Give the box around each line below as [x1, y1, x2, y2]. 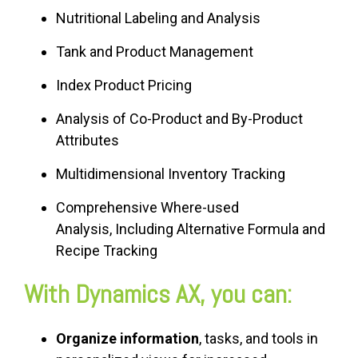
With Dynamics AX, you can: [24, 278, 292, 311]
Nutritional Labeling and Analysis [56, 10, 261, 27]
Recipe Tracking [56, 242, 157, 260]
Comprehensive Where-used [56, 199, 239, 217]
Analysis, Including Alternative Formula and [56, 221, 325, 238]
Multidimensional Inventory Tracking [56, 165, 285, 183]
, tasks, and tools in [199, 330, 318, 348]
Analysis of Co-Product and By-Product [56, 110, 303, 128]
